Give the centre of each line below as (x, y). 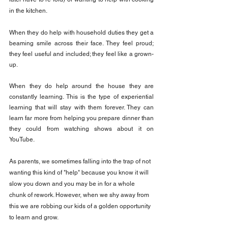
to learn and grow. (34, 218)
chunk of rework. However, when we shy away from (80, 195)
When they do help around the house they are (81, 86)
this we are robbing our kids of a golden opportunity (81, 206)
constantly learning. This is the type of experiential (81, 97)
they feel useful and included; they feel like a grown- (81, 54)
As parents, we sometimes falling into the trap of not (81, 162)
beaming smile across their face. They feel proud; (81, 44)
